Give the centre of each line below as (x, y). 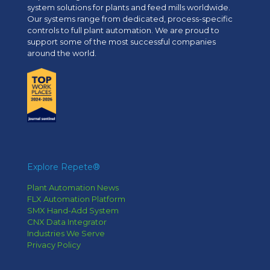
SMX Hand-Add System (73, 211)
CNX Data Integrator (67, 222)
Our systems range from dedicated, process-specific (130, 18)
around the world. (62, 53)
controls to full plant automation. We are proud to (123, 30)
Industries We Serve (66, 234)
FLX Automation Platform (76, 199)
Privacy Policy (54, 245)
